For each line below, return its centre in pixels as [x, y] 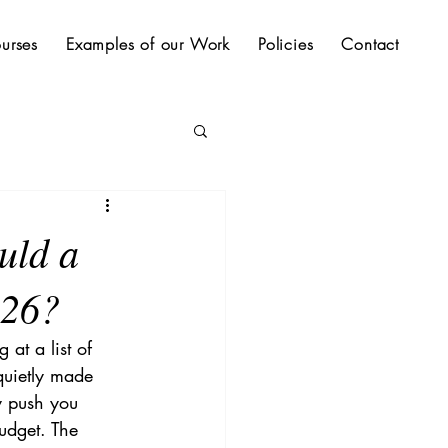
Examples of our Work [147, 44]
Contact [370, 44]
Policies [285, 44]
